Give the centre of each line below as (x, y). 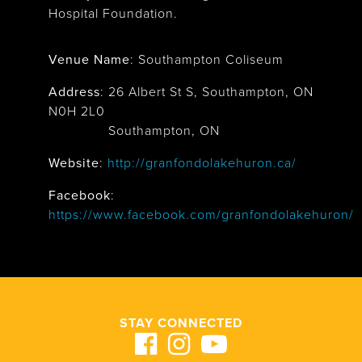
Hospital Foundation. (113, 14)
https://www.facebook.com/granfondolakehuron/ (201, 215)
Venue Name (89, 60)
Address (74, 92)
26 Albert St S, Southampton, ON (211, 92)
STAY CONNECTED (181, 323)
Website (74, 163)
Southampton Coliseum (211, 60)
